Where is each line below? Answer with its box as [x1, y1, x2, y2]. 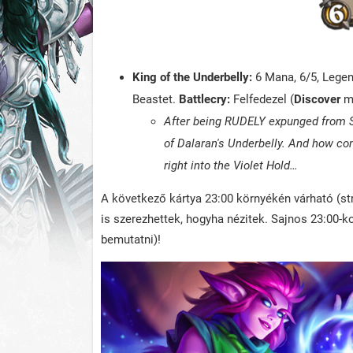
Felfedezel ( [230, 92, 294, 107]
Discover [294, 92, 340, 107]
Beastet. [132, 92, 179, 107]
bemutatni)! [101, 232, 161, 247]
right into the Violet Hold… [164, 158, 298, 173]
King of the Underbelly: [132, 70, 252, 85]
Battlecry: [179, 92, 230, 107]
